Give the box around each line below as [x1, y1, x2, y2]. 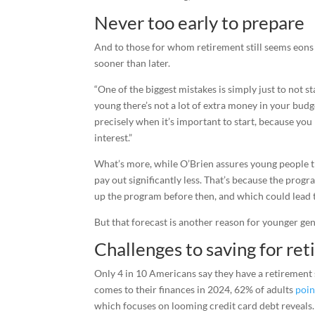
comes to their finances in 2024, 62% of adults [94, 283, 296, 295]
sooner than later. [94, 57, 171, 69]
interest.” [94, 131, 133, 143]
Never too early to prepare [94, 11, 305, 34]
